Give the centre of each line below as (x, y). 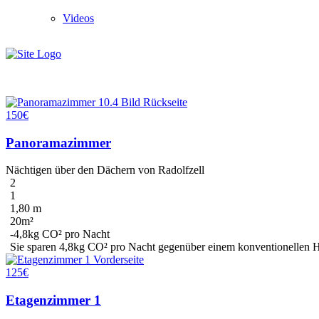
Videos (78, 18)
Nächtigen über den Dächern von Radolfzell (105, 170)
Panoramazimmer (58, 142)
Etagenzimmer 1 (53, 300)
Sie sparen (35, 247)
